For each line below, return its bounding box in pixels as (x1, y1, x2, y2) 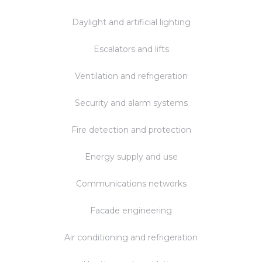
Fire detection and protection (71, 125, 191, 136)
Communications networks (75, 178, 187, 189)
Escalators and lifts (93, 44, 169, 55)
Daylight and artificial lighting (71, 17, 191, 28)
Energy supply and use (84, 151, 178, 163)
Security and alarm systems (74, 98, 188, 109)
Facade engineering (90, 205, 172, 216)
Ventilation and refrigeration (74, 71, 188, 82)
